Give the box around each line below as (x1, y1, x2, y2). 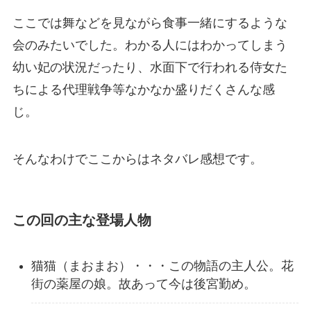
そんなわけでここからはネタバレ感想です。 (12, 151, 262, 166)
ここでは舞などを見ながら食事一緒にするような (12, 15, 287, 30)
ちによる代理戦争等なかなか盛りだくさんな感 (12, 82, 275, 96)
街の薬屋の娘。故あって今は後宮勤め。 (31, 277, 256, 292)
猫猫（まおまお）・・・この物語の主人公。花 (31, 259, 294, 274)
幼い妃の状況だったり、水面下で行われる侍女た (12, 60, 287, 74)
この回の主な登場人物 (12, 212, 151, 228)
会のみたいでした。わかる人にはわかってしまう (12, 37, 287, 52)
